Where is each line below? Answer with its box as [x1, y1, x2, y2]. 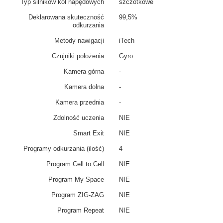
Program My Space [48, 176, 104, 183]
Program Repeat [57, 207, 104, 214]
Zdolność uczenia [53, 114, 104, 121]
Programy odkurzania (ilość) [23, 145, 104, 152]
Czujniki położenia [52, 52, 104, 60]
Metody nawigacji [54, 37, 104, 44]
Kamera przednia [55, 99, 104, 106]
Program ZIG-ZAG [51, 191, 104, 199]
